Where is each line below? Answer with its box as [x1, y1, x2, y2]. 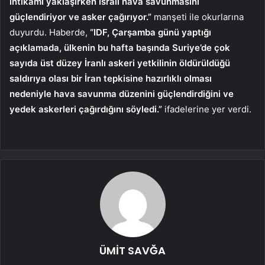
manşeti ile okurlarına [151, 11, 244, 23]
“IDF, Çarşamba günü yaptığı [90, 27, 211, 38]
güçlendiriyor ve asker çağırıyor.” [9, 11, 151, 23]
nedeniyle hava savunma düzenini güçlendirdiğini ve [9, 88, 234, 100]
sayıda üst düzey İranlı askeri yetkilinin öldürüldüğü [9, 57, 230, 69]
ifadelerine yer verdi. [162, 104, 251, 115]
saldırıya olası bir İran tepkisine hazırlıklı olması [9, 73, 212, 85]
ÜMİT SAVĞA [99, 243, 166, 258]
